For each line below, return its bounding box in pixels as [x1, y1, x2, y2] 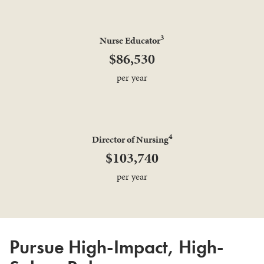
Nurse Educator [100, 33, 160, 47]
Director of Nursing [91, 133, 169, 147]
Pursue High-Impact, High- [9, 235, 224, 260]
